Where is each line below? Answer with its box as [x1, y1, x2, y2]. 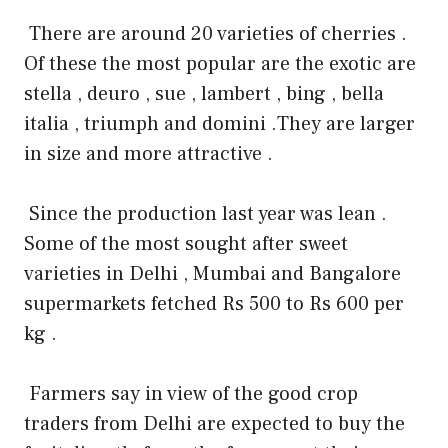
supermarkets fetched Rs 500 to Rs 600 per [24, 290, 404, 317]
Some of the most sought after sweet [24, 230, 348, 257]
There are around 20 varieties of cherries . [29, 20, 407, 47]
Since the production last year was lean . [29, 200, 387, 227]
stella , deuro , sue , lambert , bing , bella [24, 80, 384, 107]
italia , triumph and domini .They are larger [24, 110, 415, 137]
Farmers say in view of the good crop [29, 380, 358, 407]
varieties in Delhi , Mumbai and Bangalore [24, 260, 401, 287]
